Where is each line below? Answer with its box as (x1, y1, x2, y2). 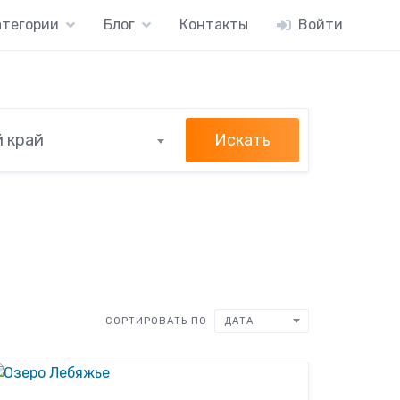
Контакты (179, 16, 248, 33)
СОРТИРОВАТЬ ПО (104, 314, 207, 327)
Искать (214, 129, 271, 150)
